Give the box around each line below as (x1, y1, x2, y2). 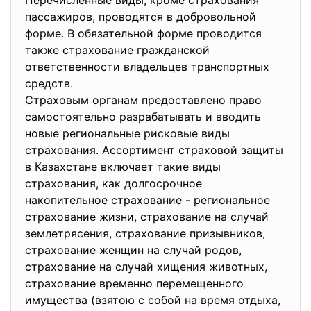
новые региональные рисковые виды (25, 126, 230, 140)
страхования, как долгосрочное (25, 176, 202, 190)
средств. (25, 76, 76, 90)
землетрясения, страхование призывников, (25, 226, 265, 240)
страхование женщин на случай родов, (25, 243, 242, 257)
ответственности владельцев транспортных (25, 60, 269, 74)
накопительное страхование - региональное (25, 193, 270, 207)
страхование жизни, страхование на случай (25, 210, 269, 224)
